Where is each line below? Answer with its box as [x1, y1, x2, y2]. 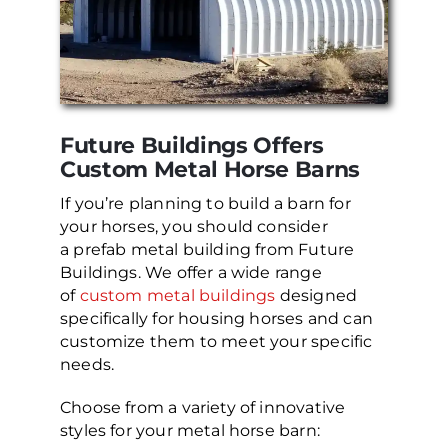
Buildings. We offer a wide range [60, 263, 322, 283]
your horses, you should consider [60, 217, 328, 237]
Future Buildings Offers [60, 132, 324, 160]
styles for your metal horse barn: [60, 421, 320, 441]
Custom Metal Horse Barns [60, 156, 361, 184]
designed [275, 286, 358, 306]
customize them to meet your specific [60, 332, 373, 352]
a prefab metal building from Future [60, 240, 355, 260]
